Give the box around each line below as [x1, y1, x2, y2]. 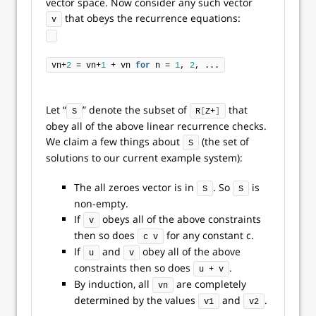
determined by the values [74, 293, 198, 307]
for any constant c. [164, 229, 254, 242]
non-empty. [74, 197, 128, 210]
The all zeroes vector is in [74, 181, 197, 194]
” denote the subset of [83, 103, 190, 116]
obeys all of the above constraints [99, 212, 261, 226]
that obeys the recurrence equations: [62, 11, 241, 25]
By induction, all [74, 277, 152, 291]
